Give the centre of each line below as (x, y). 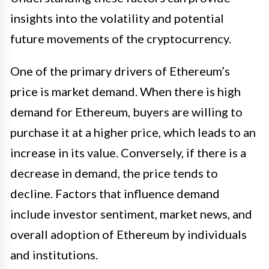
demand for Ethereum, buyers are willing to (126, 111)
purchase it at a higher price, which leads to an (133, 132)
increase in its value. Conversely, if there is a (128, 152)
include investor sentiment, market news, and (131, 213)
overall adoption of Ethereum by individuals (128, 234)
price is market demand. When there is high (125, 91)
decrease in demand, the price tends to (114, 173)
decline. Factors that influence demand (115, 193)
